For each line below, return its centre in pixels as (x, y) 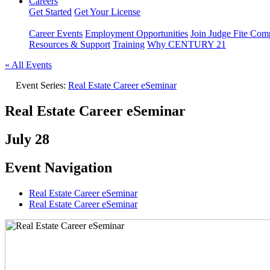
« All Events (28, 65)
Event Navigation (58, 167)
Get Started (50, 12)
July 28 (27, 139)
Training (129, 44)
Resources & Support (70, 44)
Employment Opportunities (137, 33)
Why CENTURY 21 (187, 44)
